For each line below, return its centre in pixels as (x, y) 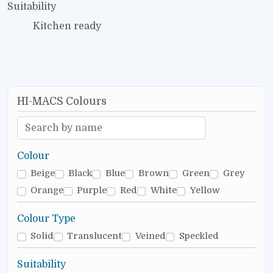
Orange (47, 191)
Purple (91, 191)
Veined (150, 236)
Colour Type (46, 219)
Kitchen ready (67, 26)
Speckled (199, 236)
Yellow (205, 191)
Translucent (94, 236)
